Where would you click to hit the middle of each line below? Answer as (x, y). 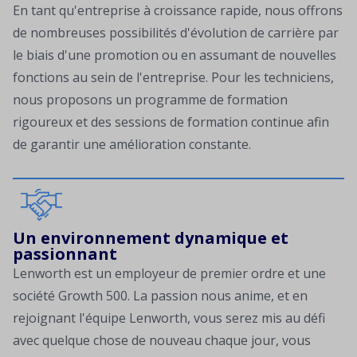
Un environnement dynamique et (151, 238)
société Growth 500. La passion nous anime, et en (160, 296)
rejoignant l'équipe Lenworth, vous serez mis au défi (169, 318)
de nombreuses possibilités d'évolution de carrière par (176, 33)
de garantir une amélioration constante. (132, 145)
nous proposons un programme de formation (150, 100)
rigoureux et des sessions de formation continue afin (171, 122)
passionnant (65, 254)
